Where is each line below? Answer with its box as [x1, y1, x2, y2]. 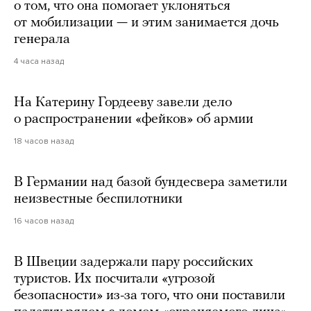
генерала [14, 32, 70, 47]
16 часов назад [14, 215, 74, 226]
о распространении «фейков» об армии [14, 112, 253, 126]
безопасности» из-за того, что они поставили [14, 288, 285, 303]
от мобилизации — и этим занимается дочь [14, 15, 279, 30]
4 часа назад [14, 56, 64, 66]
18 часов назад [14, 135, 74, 146]
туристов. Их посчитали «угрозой [14, 271, 215, 286]
